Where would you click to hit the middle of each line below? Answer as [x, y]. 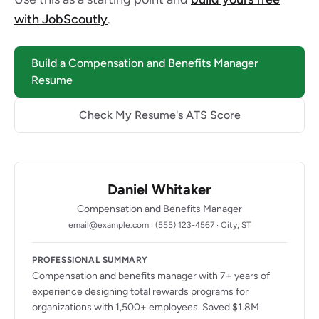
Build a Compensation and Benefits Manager [145, 63]
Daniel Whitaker [159, 189]
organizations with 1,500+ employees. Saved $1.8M [146, 307]
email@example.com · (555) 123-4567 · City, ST [159, 225]
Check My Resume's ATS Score [159, 115]
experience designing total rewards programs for [140, 292]
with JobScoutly [61, 19]
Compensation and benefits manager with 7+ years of [151, 276]
